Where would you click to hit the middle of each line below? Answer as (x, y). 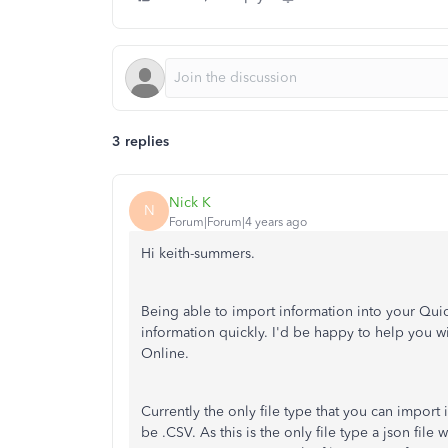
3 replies (140, 141)
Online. (167, 353)
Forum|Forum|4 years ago (238, 221)
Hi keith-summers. (198, 253)
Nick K (190, 202)
